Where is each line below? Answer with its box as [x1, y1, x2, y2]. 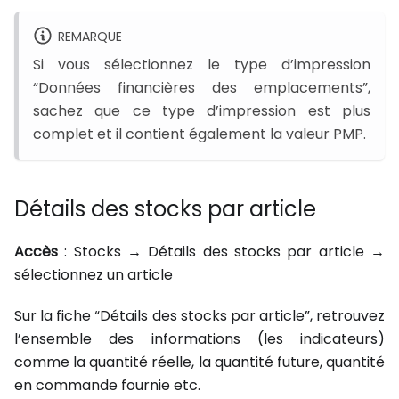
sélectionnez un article [14, 264, 173, 285]
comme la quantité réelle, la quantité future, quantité [14, 351, 385, 372]
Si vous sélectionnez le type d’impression [33, 53, 370, 75]
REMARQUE [57, 27, 122, 45]
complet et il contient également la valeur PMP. [33, 123, 366, 144]
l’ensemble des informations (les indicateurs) [14, 328, 385, 349]
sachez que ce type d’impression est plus [33, 100, 370, 121]
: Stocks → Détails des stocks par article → [58, 240, 385, 262]
